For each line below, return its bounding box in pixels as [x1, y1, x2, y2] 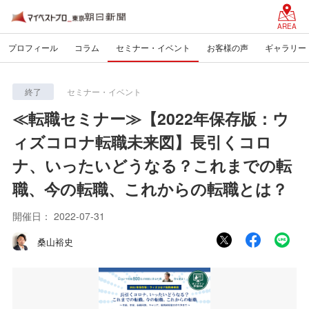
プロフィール [8, 41, 58, 53]
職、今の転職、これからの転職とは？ [12, 177, 288, 200]
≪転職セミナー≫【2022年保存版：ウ [12, 107, 289, 130]
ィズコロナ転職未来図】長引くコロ [12, 130, 272, 153]
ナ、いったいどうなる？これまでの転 [12, 154, 292, 177]
